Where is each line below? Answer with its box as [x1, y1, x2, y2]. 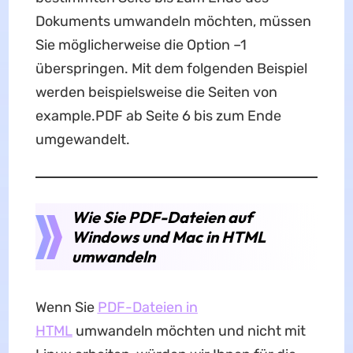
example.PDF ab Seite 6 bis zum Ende [35, 107, 281, 124]
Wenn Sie [35, 299, 98, 316]
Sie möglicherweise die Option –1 [35, 36, 247, 54]
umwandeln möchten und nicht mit [72, 322, 306, 340]
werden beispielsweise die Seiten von [35, 84, 277, 101]
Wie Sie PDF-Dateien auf [71, 207, 253, 227]
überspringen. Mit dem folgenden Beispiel [35, 60, 307, 77]
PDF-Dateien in [97, 299, 198, 316]
